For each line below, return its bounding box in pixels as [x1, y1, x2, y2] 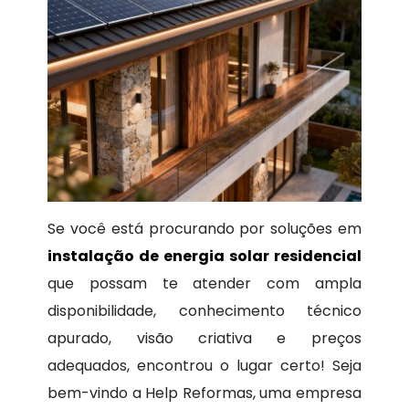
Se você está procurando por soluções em [47, 218, 362, 240]
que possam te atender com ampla [47, 273, 362, 295]
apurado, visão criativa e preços [47, 328, 362, 350]
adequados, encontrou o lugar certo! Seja [47, 355, 362, 377]
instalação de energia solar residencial [47, 246, 362, 267]
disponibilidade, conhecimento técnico [47, 300, 362, 322]
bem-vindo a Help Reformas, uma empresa [47, 383, 362, 404]
